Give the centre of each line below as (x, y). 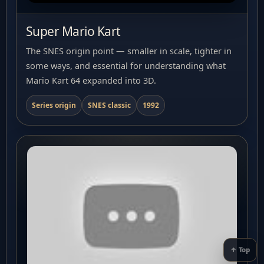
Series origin (54, 105)
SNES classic (109, 105)
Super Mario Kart (73, 31)
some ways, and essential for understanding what (126, 65)
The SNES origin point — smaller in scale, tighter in (129, 50)
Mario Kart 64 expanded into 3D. (91, 80)
